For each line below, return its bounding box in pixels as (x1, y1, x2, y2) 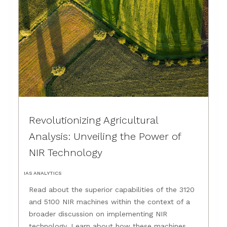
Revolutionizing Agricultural (29, 114, 159, 126)
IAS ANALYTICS (24, 170, 61, 176)
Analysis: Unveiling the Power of (29, 130, 181, 142)
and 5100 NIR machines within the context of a (29, 198, 190, 206)
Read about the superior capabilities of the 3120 (29, 185, 195, 194)
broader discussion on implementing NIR (29, 210, 167, 218)
